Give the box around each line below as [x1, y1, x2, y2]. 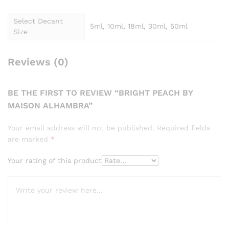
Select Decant [13, 16, 63, 25]
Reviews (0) [8, 55, 68, 68]
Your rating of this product [8, 156, 102, 165]
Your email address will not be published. [8, 123, 154, 132]
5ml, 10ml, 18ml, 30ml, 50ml [90, 21, 188, 30]
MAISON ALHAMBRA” [8, 100, 93, 110]
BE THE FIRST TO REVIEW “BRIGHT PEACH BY [8, 87, 193, 98]
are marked [8, 134, 51, 143]
